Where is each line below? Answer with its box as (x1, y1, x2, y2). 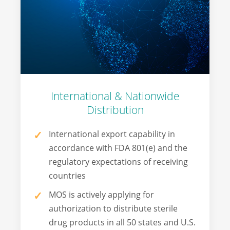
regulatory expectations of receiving (49, 156, 188, 168)
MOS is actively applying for (49, 189, 154, 201)
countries (49, 170, 86, 182)
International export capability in (49, 128, 175, 140)
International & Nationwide (50, 89, 180, 104)
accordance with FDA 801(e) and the (49, 142, 187, 154)
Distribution (86, 103, 144, 118)
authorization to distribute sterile (49, 203, 178, 215)
